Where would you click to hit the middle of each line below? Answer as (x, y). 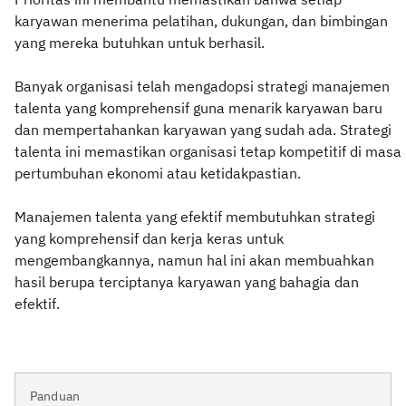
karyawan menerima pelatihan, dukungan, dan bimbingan (201, 21)
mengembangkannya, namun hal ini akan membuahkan (194, 260)
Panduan (55, 396)
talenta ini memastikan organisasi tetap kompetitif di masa (208, 151)
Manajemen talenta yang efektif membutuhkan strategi (195, 217)
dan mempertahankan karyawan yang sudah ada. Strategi (203, 130)
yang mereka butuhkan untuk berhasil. (140, 43)
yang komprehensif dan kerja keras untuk (149, 238)
